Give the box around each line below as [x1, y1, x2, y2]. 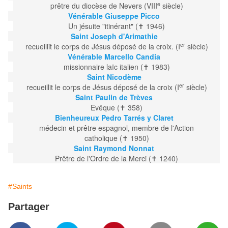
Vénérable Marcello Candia [68, 51, 160, 62]
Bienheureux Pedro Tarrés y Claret [54, 112, 174, 123]
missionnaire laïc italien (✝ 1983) [63, 62, 170, 72]
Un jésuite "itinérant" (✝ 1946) [68, 21, 165, 32]
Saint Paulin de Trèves [75, 92, 153, 103]
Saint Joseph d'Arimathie [70, 31, 158, 42]
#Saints [8, 182, 32, 191]
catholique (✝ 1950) [84, 133, 149, 144]
